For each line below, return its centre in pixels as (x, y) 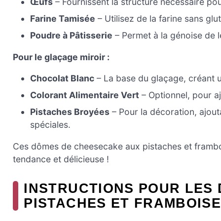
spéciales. (51, 125)
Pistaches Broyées (70, 112)
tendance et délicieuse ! (61, 159)
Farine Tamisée (63, 19)
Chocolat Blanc (62, 78)
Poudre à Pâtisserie (72, 36)
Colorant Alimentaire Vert (85, 95)
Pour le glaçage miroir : (61, 57)
